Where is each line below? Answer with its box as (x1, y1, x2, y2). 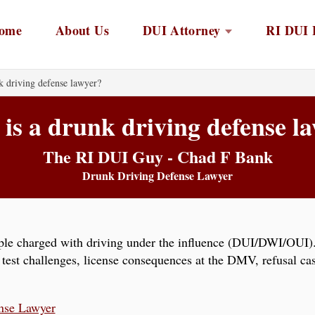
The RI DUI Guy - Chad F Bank (42, 144, 273, 169)
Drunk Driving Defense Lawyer (82, 167, 233, 184)
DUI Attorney (142, 20, 221, 39)
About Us (56, 20, 109, 39)
